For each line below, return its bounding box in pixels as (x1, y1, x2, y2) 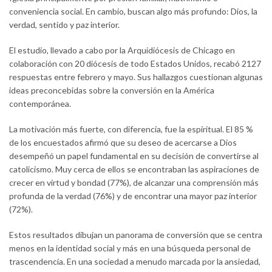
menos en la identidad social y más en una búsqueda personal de (9, 243, 251, 254)
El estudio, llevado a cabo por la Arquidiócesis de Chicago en (9, 45, 235, 56)
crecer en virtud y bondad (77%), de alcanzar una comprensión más (9, 177, 259, 188)
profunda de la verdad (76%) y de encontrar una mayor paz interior (9, 191, 257, 202)
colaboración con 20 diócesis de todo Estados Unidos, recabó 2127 (9, 58, 261, 69)
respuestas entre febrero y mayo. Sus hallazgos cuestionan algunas (9, 72, 263, 83)
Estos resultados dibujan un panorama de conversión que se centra (9, 229, 262, 240)
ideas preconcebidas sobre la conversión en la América (9, 85, 214, 96)
